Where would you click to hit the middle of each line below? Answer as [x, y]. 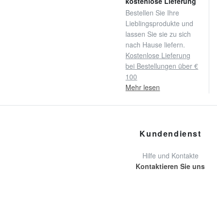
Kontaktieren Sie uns [170, 166]
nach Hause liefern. [155, 44]
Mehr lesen [143, 87]
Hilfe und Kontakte [170, 155]
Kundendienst [170, 133]
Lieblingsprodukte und [160, 23]
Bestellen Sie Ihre [153, 12]
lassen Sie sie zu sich [158, 34]
